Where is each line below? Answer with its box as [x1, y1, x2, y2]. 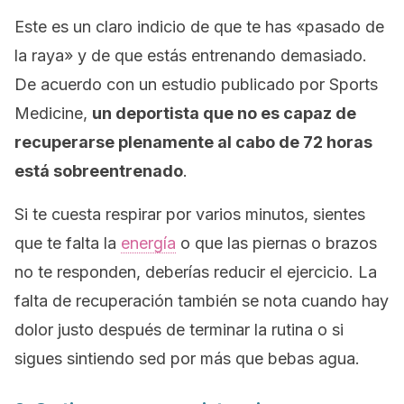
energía [121, 234, 176, 252]
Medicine [14, 104, 83, 123]
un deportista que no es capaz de [92, 104, 356, 123]
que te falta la [14, 234, 121, 252]
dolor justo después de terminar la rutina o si [14, 320, 344, 339]
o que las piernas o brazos [176, 234, 377, 252]
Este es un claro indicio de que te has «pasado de [14, 17, 384, 36]
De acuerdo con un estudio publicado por [14, 75, 329, 94]
